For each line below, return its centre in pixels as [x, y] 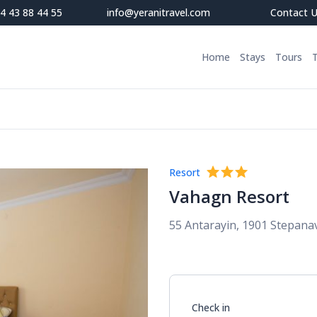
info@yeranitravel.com [158, 12]
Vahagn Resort [229, 196]
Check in [211, 307]
